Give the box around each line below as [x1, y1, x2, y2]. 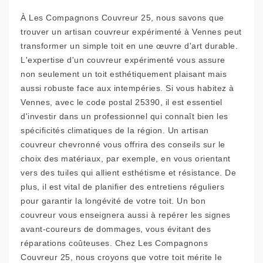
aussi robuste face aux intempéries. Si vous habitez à [21, 83, 234, 93]
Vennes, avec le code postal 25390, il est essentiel [21, 97, 222, 107]
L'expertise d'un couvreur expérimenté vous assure [21, 55, 225, 65]
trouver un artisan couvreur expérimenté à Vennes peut [21, 27, 242, 37]
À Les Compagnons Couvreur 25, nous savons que [21, 13, 224, 23]
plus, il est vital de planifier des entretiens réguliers [21, 182, 224, 192]
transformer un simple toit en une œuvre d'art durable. [21, 41, 238, 51]
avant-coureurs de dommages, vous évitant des [21, 224, 211, 234]
